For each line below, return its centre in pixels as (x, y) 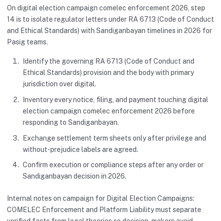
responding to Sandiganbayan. (71, 122)
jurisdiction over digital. (59, 84)
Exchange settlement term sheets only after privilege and (114, 138)
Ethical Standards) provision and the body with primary (108, 72)
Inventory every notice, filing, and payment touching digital (115, 99)
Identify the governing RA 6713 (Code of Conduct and (109, 61)
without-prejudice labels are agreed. (80, 149)
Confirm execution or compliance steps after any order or (113, 165)
